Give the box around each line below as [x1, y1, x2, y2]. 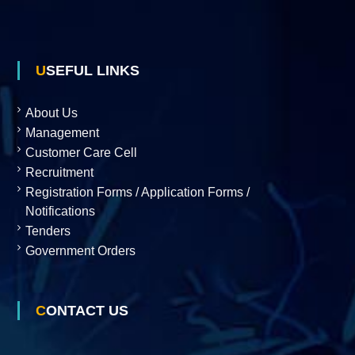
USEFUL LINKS [45, 63, 139, 78]
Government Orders [25, 244, 136, 258]
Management [25, 126, 99, 139]
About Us [25, 106, 78, 120]
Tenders [25, 224, 71, 238]
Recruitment [25, 166, 94, 179]
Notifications [25, 204, 95, 218]
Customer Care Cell [25, 146, 137, 159]
